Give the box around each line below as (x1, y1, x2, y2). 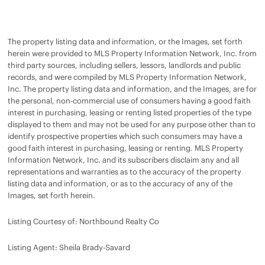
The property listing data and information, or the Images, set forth (8, 36, 243, 46)
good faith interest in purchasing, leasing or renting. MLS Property (8, 143, 243, 153)
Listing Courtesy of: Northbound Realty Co (8, 216, 159, 226)
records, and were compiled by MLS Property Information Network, (8, 72, 247, 82)
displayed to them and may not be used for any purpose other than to (8, 119, 256, 129)
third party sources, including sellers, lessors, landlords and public (8, 60, 241, 70)
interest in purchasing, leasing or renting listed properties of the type (8, 107, 251, 117)
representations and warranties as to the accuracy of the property (8, 166, 241, 176)
